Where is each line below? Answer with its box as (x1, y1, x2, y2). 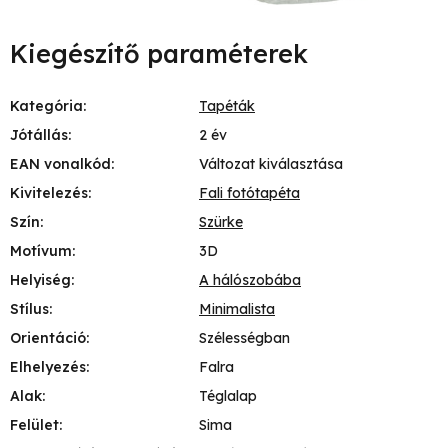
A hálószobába (199, 270, 301, 289)
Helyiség (10, 270, 71, 289)
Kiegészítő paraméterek (10, 37, 308, 69)
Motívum (10, 241, 72, 260)
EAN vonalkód (10, 154, 111, 173)
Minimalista (199, 299, 275, 318)
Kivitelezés (10, 183, 88, 202)
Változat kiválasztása (199, 154, 343, 173)
